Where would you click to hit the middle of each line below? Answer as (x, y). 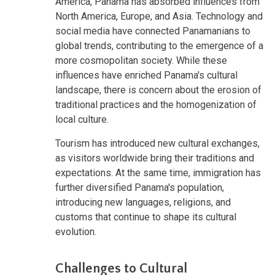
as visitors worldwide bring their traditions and (155, 158)
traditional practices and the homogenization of (156, 104)
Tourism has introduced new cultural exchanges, (157, 143)
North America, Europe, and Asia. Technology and (159, 16)
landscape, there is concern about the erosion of (158, 90)
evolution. (76, 231)
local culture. (82, 119)
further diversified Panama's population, (140, 187)
